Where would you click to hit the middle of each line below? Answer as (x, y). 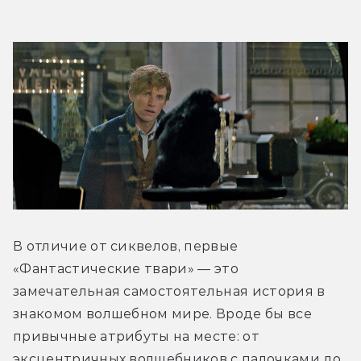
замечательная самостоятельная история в (169, 291)
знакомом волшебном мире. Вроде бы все (162, 313)
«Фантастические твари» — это (126, 268)
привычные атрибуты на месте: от (136, 336)
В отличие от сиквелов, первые (126, 246)
